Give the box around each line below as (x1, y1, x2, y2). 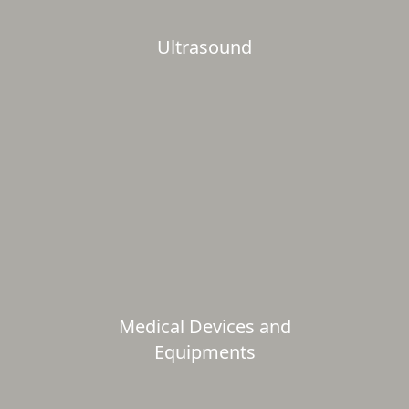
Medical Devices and (118, 314, 291, 339)
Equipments (153, 340, 256, 364)
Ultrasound (157, 35, 252, 59)
